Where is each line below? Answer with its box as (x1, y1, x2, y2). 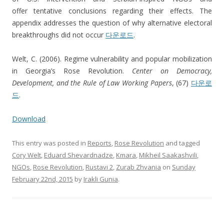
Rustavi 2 (85, 162, 113, 172)
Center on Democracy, (132, 66, 212, 76)
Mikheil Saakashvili (139, 150, 197, 160)
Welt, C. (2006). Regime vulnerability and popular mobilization (12, 54, 212, 64)
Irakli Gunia (83, 174, 118, 184)
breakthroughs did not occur (12, 30, 105, 40)
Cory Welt (12, 150, 41, 160)
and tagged (164, 138, 200, 148)
